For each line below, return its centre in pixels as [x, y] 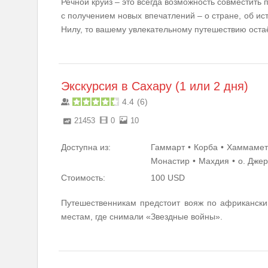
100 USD [168, 177]
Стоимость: [83, 177]
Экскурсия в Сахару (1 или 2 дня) [155, 86]
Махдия [214, 161]
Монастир [170, 161]
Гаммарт [168, 147]
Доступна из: [86, 147]
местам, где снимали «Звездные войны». [142, 216]
